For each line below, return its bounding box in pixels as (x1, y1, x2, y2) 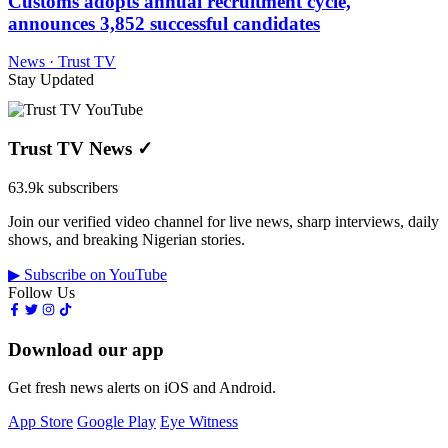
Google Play (77, 413, 156, 431)
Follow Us (8, 283, 75, 301)
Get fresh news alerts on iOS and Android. (8, 379, 276, 397)
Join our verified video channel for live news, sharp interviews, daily (8, 212, 439, 230)
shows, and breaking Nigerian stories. (8, 230, 245, 248)
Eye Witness (160, 413, 238, 431)
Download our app (8, 338, 164, 360)
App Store (8, 413, 73, 431)
